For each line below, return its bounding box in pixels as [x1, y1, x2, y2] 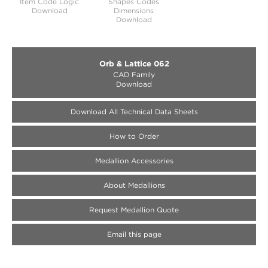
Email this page [106, 230, 162, 238]
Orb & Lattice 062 [99, 59, 169, 68]
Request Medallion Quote [89, 206, 179, 214]
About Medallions [103, 181, 165, 189]
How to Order [109, 132, 159, 140]
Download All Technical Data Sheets [70, 108, 198, 115]
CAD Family [113, 70, 155, 78]
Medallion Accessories [95, 157, 173, 165]
